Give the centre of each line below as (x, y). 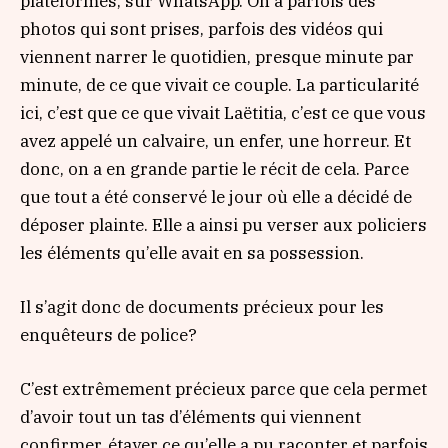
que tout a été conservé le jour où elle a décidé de (216, 196)
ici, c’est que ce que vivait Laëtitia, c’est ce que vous (223, 112)
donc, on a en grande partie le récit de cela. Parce (214, 168)
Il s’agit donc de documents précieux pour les (202, 307)
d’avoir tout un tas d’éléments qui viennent (190, 417)
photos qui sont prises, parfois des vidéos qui (201, 28)
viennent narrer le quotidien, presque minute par (217, 56)
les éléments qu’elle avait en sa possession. (192, 252)
